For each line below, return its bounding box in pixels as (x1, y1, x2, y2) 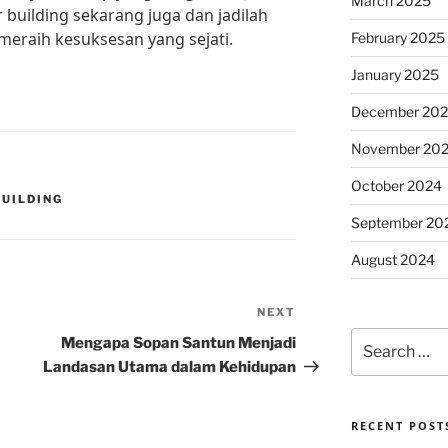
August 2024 (350, 251, 435, 268)
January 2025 (350, 66, 439, 83)
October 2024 (350, 177, 442, 194)
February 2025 (350, 29, 445, 46)
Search (349, 329, 398, 346)
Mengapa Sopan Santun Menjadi (61, 334, 297, 353)
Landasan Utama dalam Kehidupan (43, 358, 297, 377)
